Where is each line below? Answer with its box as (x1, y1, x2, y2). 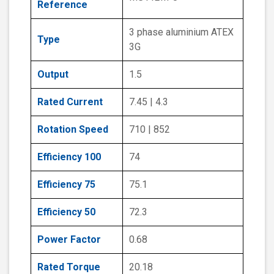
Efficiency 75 (37, 179, 95, 191)
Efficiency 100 (37, 151, 101, 163)
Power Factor (37, 234, 101, 246)
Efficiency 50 (37, 206, 95, 218)
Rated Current (37, 96, 103, 108)
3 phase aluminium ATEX (129, 26, 234, 39)
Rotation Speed (37, 124, 108, 136)
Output (37, 68, 68, 81)
